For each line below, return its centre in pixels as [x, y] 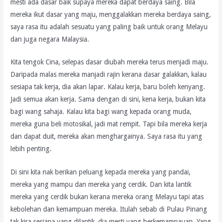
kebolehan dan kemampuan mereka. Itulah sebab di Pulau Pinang [109, 209]
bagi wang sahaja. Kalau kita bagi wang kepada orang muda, [101, 112]
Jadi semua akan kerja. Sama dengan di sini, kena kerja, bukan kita [108, 99]
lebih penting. [31, 149]
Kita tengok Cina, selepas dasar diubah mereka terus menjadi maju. [110, 62]
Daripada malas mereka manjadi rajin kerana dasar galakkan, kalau [109, 75]
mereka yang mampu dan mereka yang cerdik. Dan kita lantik [101, 185]
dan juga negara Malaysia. [50, 39]
